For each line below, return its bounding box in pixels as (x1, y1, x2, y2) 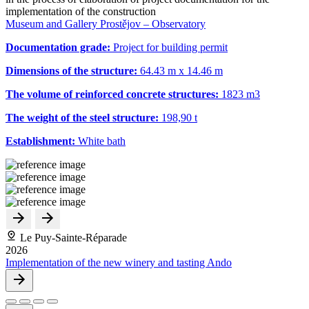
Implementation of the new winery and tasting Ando (6, 256, 232, 268)
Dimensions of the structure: (6, 64, 140, 77)
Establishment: (6, 134, 75, 147)
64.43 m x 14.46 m (140, 64, 223, 77)
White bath (78, 134, 126, 147)
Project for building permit (113, 41, 228, 53)
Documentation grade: (6, 41, 113, 53)
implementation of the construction (6, 5, 156, 17)
